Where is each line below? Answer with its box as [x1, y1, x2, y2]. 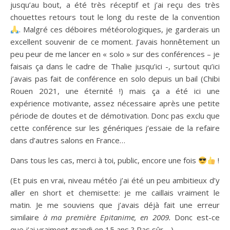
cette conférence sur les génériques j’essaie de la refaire [10, 123, 220, 133]
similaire [10, 212, 43, 223]
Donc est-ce [175, 212, 220, 223]
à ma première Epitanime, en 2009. [43, 212, 175, 223]
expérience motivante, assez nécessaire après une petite [10, 98, 220, 109]
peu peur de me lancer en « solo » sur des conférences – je [10, 49, 220, 60]
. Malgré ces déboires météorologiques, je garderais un [19, 24, 220, 35]
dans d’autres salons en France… [10, 135, 125, 146]
